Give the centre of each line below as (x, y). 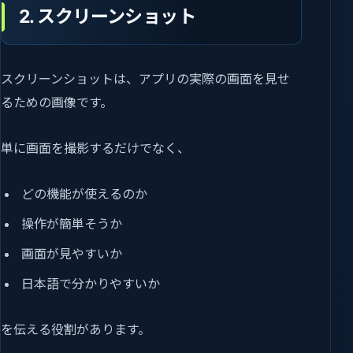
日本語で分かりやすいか (91, 284)
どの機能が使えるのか (85, 194)
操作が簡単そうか (72, 224)
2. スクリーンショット (108, 17)
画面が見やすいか (72, 254)
